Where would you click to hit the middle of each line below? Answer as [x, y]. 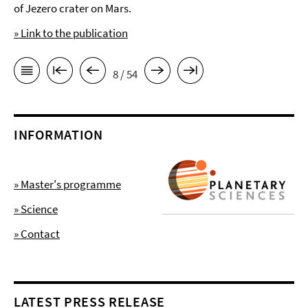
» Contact [37, 234]
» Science [36, 209]
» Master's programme [67, 185]
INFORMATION [58, 135]
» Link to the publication [71, 33]
